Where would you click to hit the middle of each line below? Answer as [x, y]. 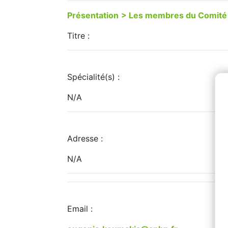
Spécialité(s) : [93, 77]
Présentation [93, 15]
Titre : [78, 36]
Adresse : [85, 138]
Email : [80, 209]
